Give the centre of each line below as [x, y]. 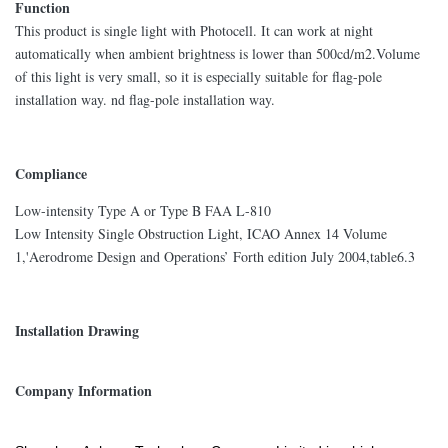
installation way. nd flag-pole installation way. [145, 99]
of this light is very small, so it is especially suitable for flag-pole [198, 76]
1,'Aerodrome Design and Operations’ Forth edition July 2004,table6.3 [215, 256]
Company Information [83, 390]
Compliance [51, 173]
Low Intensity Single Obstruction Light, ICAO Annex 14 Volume [201, 233]
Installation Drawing [77, 330]
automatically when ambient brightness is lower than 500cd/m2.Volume [217, 53]
